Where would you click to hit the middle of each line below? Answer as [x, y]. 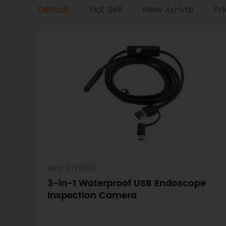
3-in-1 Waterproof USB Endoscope [126, 184]
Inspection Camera [92, 196]
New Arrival [169, 10]
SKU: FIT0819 [71, 169]
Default [54, 10]
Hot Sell [107, 10]
